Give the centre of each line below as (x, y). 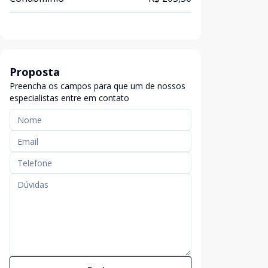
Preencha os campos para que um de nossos (98, 86)
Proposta (35, 72)
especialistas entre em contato (69, 98)
